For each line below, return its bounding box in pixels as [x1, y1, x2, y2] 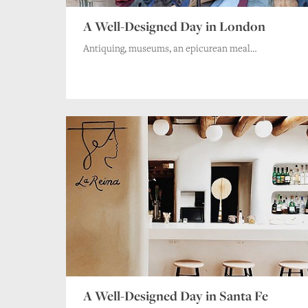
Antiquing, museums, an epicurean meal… [83, 41, 257, 54]
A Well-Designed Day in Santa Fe [83, 287, 268, 305]
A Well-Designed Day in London [83, 16, 265, 35]
